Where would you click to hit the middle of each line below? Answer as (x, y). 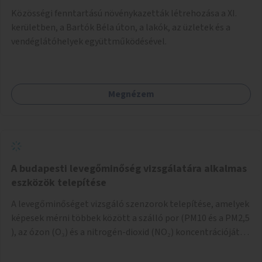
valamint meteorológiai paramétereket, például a (111, 246)
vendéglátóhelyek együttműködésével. (89, 41)
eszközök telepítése (59, 182)
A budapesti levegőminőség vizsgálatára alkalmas (129, 168)
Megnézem (131, 94)
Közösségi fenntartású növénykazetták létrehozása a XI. (124, 13)
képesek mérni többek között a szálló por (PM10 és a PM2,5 (130, 218)
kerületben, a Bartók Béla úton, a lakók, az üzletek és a (121, 27)
